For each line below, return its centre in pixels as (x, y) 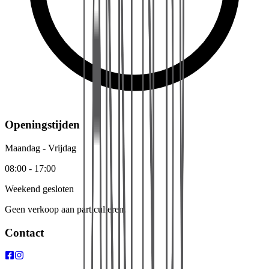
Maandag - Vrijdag (41, 148)
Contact (24, 232)
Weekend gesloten (39, 189)
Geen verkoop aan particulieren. (65, 209)
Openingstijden (42, 125)
